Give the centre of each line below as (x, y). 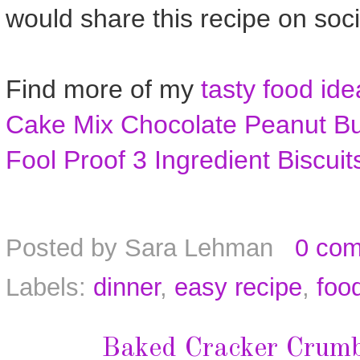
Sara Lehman (199, 248)
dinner (127, 288)
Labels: (49, 288)
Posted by (65, 248)
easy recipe (238, 288)
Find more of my (100, 89)
